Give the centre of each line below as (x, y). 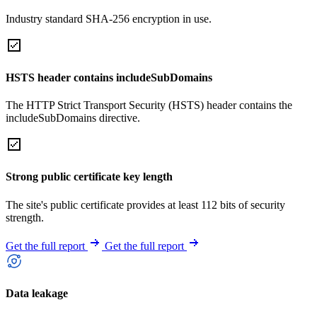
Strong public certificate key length (89, 177)
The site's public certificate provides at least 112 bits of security (145, 204)
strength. (25, 217)
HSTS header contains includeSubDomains (109, 77)
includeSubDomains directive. (73, 118)
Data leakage (37, 293)
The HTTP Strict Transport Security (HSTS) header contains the (149, 105)
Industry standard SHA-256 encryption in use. (109, 18)
